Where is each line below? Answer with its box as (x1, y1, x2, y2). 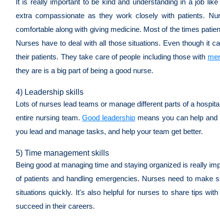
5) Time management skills (16, 148, 111, 157)
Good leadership (82, 113, 136, 122)
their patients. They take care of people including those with (16, 52, 208, 61)
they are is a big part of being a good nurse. (16, 66, 155, 75)
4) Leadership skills (16, 87, 83, 96)
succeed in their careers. (16, 201, 99, 210)
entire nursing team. (16, 113, 82, 122)
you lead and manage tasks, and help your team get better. (16, 127, 205, 136)
